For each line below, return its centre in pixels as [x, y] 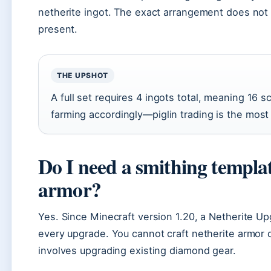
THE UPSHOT [83, 75]
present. [58, 29]
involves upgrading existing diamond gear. [137, 250]
